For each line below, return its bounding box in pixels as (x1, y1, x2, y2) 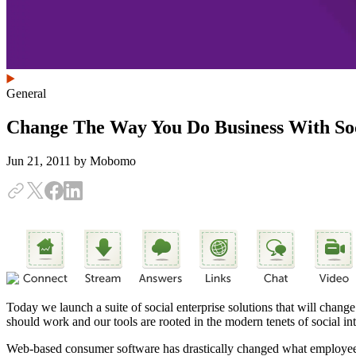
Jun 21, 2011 (6, 153, 74, 168)
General (6, 87, 46, 100)
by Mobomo (74, 153, 136, 168)
